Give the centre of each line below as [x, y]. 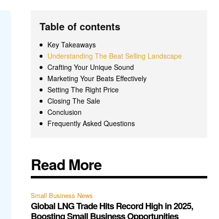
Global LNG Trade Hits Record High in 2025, [112, 206]
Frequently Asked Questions [91, 123]
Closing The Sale [74, 100]
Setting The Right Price [83, 89]
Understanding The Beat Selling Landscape [115, 55]
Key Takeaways [72, 44]
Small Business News [62, 195]
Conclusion [65, 112]
